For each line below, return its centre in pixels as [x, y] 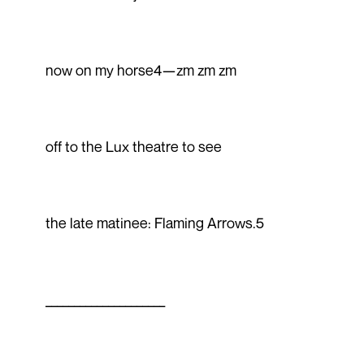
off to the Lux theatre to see [133, 146]
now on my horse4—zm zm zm [141, 69]
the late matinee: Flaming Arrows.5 [154, 222]
